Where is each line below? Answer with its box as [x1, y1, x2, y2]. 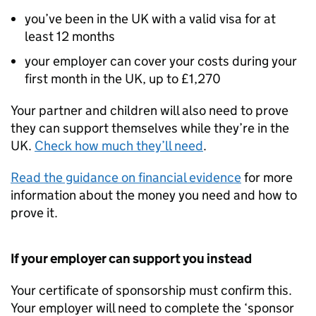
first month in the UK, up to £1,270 [25, 71, 221, 87]
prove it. [11, 205, 58, 221]
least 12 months [25, 28, 115, 45]
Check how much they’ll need [35, 138, 203, 154]
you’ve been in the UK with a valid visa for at [25, 11, 276, 28]
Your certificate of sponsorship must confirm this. [11, 282, 292, 299]
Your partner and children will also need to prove [11, 102, 288, 119]
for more [241, 169, 293, 186]
